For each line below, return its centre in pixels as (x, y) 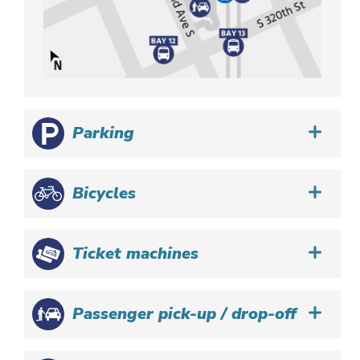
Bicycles (104, 194)
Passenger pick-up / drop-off (185, 314)
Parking (104, 133)
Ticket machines (136, 254)
